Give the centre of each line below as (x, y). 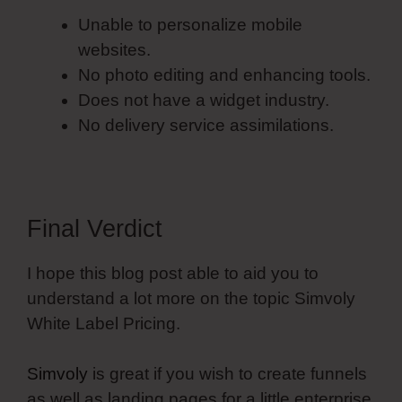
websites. (114, 49)
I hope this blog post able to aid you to (173, 273)
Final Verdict (95, 228)
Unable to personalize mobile (190, 24)
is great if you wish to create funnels (227, 374)
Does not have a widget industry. (204, 100)
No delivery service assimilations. (206, 125)
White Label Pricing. (104, 323)
